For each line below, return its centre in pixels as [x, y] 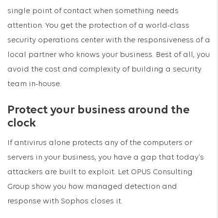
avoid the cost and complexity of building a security [104, 70]
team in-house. [34, 84]
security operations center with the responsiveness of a [109, 40]
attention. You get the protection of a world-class [98, 26]
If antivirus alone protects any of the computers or [100, 143]
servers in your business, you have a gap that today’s [106, 158]
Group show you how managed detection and [92, 187]
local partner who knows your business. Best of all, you [109, 55]
